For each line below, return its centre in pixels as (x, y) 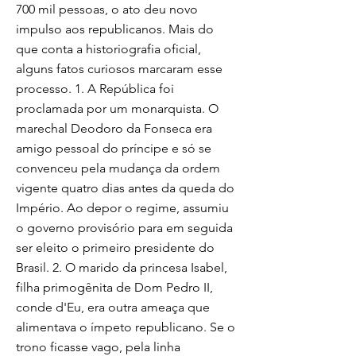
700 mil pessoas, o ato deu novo (107, 9)
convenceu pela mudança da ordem (118, 168)
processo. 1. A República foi (95, 89)
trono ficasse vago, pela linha (98, 347)
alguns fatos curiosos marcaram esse (119, 69)
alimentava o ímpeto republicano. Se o (126, 327)
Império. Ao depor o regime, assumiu (122, 208)
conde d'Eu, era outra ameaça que (113, 307)
